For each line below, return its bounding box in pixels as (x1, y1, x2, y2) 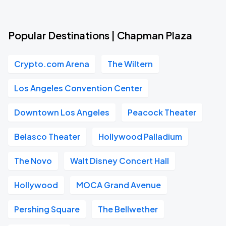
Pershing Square (14, 204, 80, 214)
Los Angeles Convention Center (14, 83, 142, 93)
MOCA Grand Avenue (76, 180, 161, 190)
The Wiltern (107, 59, 153, 69)
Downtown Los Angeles (14, 107, 109, 118)
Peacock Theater (128, 107, 196, 118)
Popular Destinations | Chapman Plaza (8, 29, 192, 41)
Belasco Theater (14, 131, 80, 142)
